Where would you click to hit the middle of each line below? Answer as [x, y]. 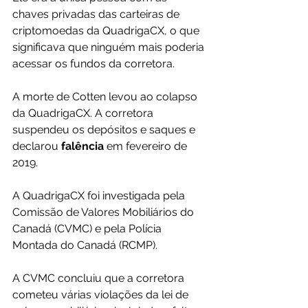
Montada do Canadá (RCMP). [85, 245]
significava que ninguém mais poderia [110, 47]
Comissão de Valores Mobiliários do [104, 212]
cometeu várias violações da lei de [102, 295]
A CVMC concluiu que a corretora [100, 278]
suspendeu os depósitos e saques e [105, 130]
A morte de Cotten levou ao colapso [106, 97]
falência [84, 146]
